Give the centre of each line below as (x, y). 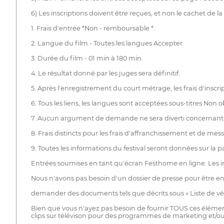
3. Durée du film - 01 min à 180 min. (87, 58)
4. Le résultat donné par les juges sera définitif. (105, 73)
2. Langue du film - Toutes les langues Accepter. (107, 43)
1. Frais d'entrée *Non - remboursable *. (93, 28)
